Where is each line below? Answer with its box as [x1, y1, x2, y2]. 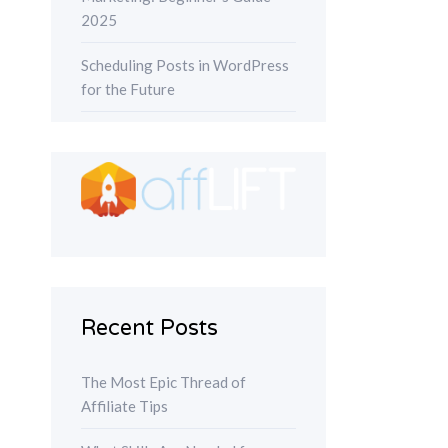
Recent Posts [81, 314, 218, 341]
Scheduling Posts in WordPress [81, 56, 289, 75]
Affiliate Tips [81, 396, 168, 415]
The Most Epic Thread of [81, 372, 246, 391]
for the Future [81, 80, 175, 99]
